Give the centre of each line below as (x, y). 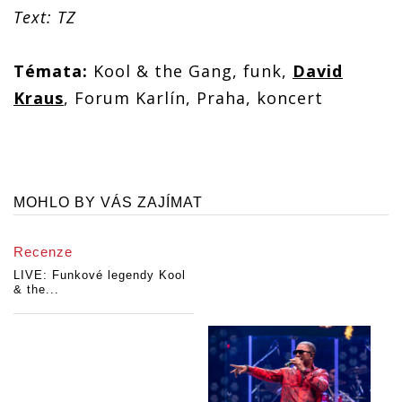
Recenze (43, 252)
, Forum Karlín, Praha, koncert (193, 98)
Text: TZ (45, 17)
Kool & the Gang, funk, (190, 71)
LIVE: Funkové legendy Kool (100, 275)
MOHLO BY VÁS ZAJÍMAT (108, 203)
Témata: (51, 71)
